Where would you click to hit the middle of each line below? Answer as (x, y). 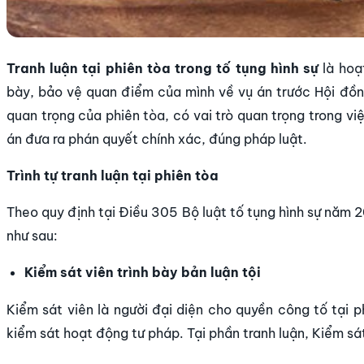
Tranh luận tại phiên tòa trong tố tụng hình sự (163, 68)
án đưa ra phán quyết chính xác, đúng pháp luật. (157, 139)
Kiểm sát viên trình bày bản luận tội (143, 272)
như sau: (32, 235)
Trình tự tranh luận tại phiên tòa (113, 175)
